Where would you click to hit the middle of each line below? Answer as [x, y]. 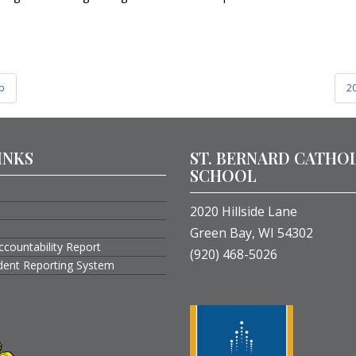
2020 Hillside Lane [244, 212]
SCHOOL [223, 176]
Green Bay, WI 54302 [252, 233]
